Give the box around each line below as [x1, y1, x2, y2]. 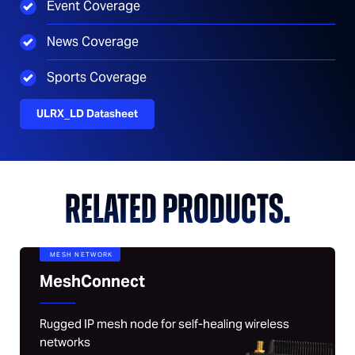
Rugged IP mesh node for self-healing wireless [40, 315, 289, 331]
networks [40, 334, 90, 349]
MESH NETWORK [50, 250, 113, 258]
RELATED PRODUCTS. [64, 191, 291, 233]
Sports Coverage [47, 68, 147, 86]
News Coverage [47, 32, 139, 50]
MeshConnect [40, 270, 145, 292]
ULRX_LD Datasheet [36, 106, 138, 120]
